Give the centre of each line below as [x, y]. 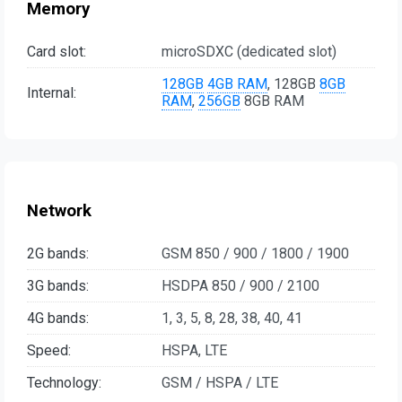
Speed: [49, 350]
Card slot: [57, 52]
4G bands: [58, 318]
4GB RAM [237, 84]
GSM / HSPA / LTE [220, 382]
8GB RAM [272, 101]
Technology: [64, 382]
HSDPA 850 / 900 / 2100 [240, 285]
